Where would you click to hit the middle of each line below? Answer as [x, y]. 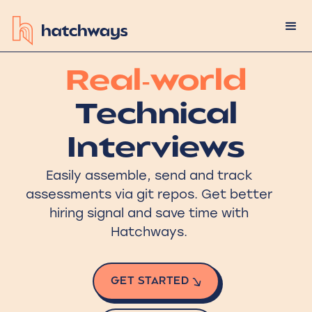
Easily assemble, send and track [149, 175]
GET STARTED [150, 281]
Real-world [156, 83]
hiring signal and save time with [149, 213]
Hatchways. [149, 232]
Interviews [156, 150]
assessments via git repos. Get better [149, 194]
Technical [156, 116]
